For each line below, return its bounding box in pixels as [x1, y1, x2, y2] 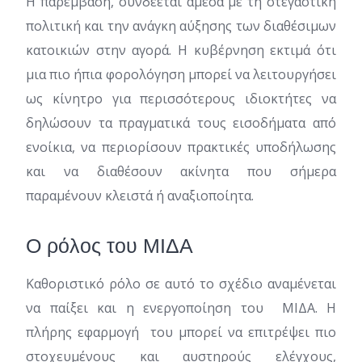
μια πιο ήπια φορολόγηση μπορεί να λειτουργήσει [26, 65, 336, 83]
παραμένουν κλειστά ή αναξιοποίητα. [26, 187, 254, 204]
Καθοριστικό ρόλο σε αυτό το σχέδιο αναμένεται [26, 275, 336, 293]
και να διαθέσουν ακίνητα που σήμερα [26, 162, 336, 180]
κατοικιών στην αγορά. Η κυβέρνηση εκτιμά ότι [26, 41, 336, 59]
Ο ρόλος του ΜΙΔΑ [26, 232, 193, 260]
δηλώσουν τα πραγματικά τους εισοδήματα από [26, 114, 336, 132]
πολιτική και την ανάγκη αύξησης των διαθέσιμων [26, 17, 336, 35]
